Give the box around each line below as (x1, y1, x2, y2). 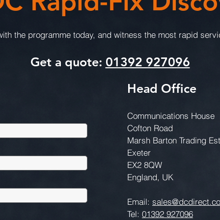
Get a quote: (30, 55, 106, 69)
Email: (127, 196, 152, 207)
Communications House (127, 110, 215, 121)
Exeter (127, 147, 151, 158)
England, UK (127, 172, 173, 182)
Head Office (127, 81, 196, 96)
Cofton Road (127, 123, 173, 133)
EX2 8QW (127, 160, 162, 170)
